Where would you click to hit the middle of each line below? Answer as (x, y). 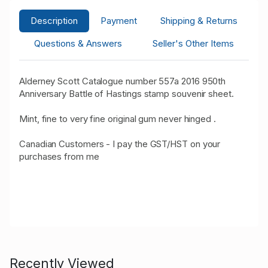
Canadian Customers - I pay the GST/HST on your (120, 144)
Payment (119, 20)
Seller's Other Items (193, 43)
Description (54, 20)
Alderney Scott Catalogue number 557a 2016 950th (123, 81)
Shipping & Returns (199, 20)
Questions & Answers (78, 43)
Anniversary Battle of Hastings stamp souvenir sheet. (127, 93)
